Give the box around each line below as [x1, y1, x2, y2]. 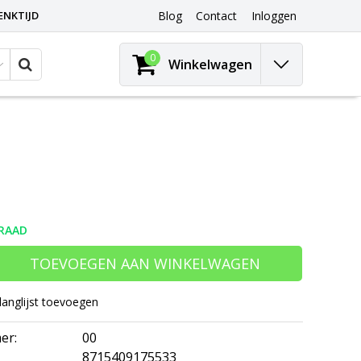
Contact [196, 8, 237, 24]
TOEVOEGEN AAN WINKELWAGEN [30, 253, 261, 273]
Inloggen [251, 8, 297, 24]
